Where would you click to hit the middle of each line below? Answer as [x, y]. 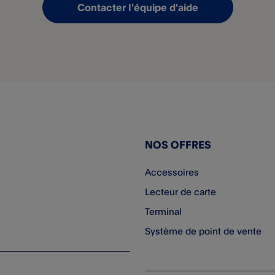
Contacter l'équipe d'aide [137, 7]
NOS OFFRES [178, 145]
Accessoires [172, 172]
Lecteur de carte [180, 192]
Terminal [163, 211]
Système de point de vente [203, 231]
